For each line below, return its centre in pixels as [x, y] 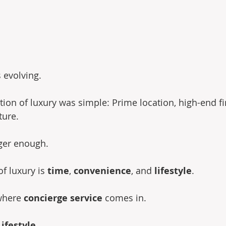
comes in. [124, 198]
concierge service [63, 198]
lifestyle [173, 171]
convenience [102, 171]
